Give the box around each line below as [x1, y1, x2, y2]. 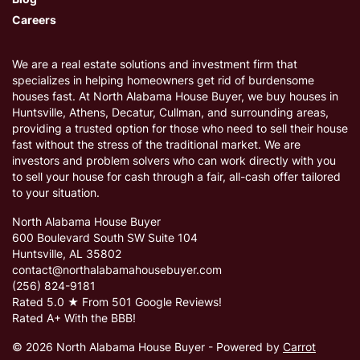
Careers [12, 14, 56, 27]
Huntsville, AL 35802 [12, 247, 121, 261]
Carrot [283, 341, 316, 354]
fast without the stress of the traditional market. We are [12, 138, 301, 152]
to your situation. [12, 186, 100, 200]
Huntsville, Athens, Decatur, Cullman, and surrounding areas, [12, 106, 329, 120]
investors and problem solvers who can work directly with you [12, 154, 336, 168]
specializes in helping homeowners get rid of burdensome [12, 74, 314, 88]
